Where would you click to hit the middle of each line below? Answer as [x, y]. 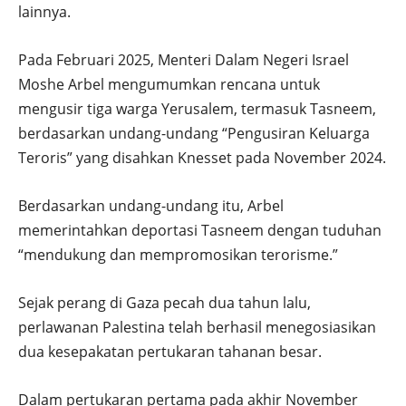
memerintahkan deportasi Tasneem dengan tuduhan [200, 231]
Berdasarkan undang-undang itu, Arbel [151, 206]
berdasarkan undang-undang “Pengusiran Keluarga [194, 134]
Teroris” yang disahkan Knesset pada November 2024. [202, 158]
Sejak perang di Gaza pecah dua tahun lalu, [164, 303]
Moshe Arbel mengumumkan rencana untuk [169, 85]
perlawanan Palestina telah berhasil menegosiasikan [197, 328]
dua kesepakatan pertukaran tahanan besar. [170, 352]
